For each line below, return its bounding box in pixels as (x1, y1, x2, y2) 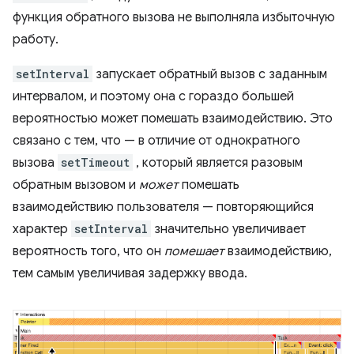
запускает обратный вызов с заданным (92, 66, 327, 83)
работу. (13, 32, 58, 48)
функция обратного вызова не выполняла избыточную (13, 9, 335, 26)
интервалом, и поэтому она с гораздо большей (13, 88, 294, 105)
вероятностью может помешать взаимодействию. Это (13, 111, 333, 127)
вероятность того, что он (13, 243, 164, 260)
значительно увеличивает (151, 221, 306, 238)
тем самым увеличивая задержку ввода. (13, 265, 247, 282)
